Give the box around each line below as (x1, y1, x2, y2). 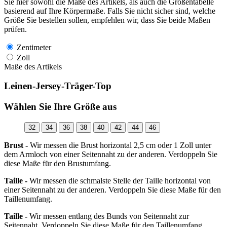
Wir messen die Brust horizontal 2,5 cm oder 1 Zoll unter (28, 140, 211, 149)
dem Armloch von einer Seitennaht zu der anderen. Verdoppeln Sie (4, 149, 217, 159)
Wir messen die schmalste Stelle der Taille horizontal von (27, 176, 211, 185)
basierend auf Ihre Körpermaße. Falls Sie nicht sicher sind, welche (4, 6, 215, 15)
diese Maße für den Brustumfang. (4, 159, 111, 168)
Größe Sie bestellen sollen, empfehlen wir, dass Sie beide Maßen (4, 15, 210, 24)
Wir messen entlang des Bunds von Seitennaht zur (27, 211, 189, 220)
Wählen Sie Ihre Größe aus (4, 101, 117, 112)
